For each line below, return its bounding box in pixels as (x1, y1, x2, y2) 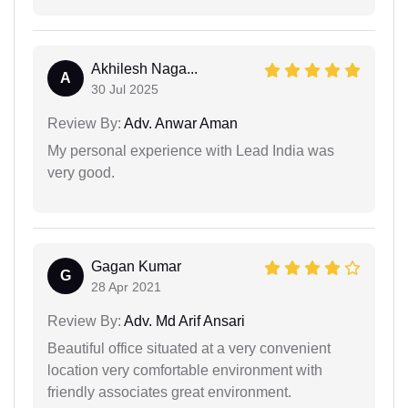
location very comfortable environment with (47, 362, 322, 378)
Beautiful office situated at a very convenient (47, 341, 331, 356)
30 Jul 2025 (91, 82, 158, 97)
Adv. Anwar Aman (121, 116, 238, 131)
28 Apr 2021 (91, 280, 161, 294)
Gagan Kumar (91, 259, 181, 274)
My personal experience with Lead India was (47, 143, 334, 158)
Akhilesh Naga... (91, 61, 198, 76)
